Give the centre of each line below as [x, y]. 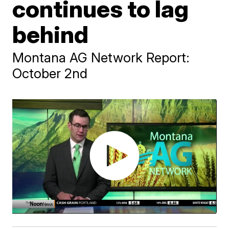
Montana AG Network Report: [101, 58]
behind [51, 34]
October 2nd [50, 73]
